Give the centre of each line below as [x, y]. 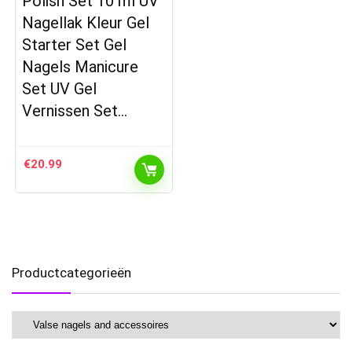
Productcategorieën [71, 273]
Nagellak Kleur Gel [86, 23]
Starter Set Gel [75, 45]
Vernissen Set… [75, 111]
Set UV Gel [60, 89]
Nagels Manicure [81, 67]
